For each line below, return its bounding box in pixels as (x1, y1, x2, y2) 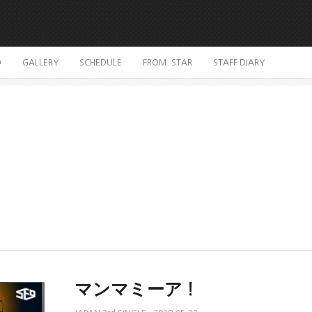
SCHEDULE (79, 58, 122, 67)
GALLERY (22, 58, 58, 67)
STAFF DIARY (213, 58, 265, 67)
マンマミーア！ (75, 281, 199, 298)
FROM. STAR (143, 58, 192, 67)
